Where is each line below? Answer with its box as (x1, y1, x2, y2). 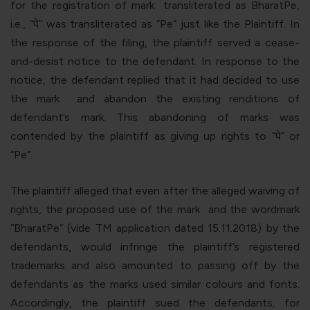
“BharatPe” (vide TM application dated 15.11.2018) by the (10, 221, 300, 235)
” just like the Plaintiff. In (173, 17, 300, 30)
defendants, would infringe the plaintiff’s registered (10, 239, 300, 253)
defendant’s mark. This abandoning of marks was (10, 110, 300, 124)
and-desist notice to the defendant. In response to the (10, 54, 300, 68)
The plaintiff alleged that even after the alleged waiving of (10, 183, 300, 197)
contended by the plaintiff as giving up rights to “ (10, 129, 275, 143)
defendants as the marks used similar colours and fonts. (10, 277, 300, 291)
